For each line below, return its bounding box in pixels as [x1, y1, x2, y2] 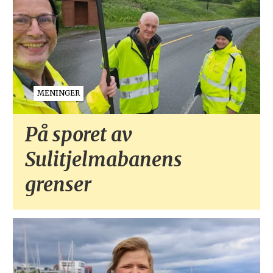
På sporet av [24, 122, 132, 147]
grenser [24, 172, 91, 197]
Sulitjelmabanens [24, 147, 182, 172]
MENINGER [37, 88, 80, 98]
